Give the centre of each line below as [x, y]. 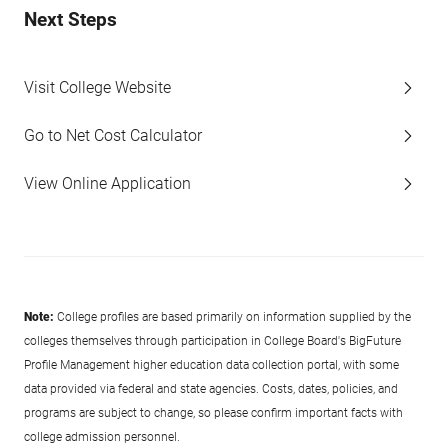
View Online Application [107, 183]
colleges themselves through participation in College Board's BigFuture [212, 341]
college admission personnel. [102, 437]
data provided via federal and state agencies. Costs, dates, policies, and [211, 389]
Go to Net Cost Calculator [113, 135]
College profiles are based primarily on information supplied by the [232, 317]
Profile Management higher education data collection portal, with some [211, 365]
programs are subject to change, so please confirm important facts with [213, 413]
